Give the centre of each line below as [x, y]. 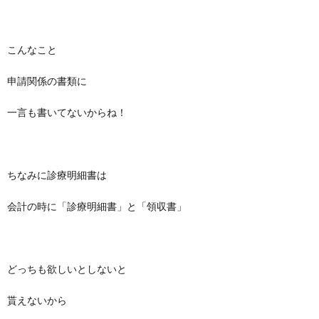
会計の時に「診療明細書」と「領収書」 [97, 206]
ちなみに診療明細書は [57, 175]
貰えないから [37, 300]
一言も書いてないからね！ [67, 112]
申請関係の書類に [47, 81]
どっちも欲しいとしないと [67, 269]
